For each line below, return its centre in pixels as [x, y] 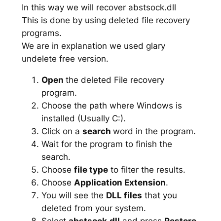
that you [159, 195]
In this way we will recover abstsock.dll [99, 8]
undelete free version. [65, 59]
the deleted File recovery [115, 80]
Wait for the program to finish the [107, 144]
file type [91, 169]
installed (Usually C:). [83, 118]
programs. [41, 33]
